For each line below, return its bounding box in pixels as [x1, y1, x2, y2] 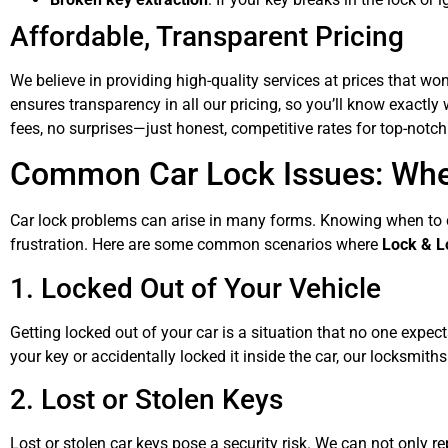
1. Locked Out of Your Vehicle [10, 271, 381, 305]
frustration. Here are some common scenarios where [10, 235, 382, 255]
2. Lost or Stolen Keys [10, 383, 283, 417]
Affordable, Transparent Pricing [10, 20, 404, 53]
